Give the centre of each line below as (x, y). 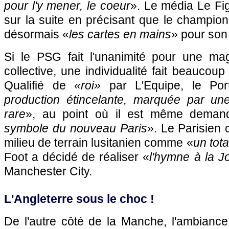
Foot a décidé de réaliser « (77, 157)
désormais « (37, 34)
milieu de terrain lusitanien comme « (99, 143)
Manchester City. (48, 171)
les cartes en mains (120, 34)
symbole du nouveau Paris (76, 128)
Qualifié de (39, 85)
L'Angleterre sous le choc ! (79, 199)
